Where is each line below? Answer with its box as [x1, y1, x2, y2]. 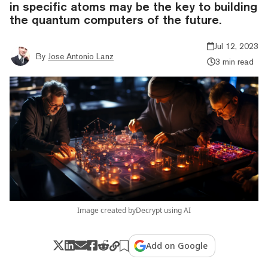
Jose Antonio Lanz [48, 51, 114, 61]
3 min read [215, 56, 254, 66]
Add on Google [146, 239, 208, 251]
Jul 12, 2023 [214, 41, 258, 51]
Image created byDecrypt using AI [77, 205, 191, 215]
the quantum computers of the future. [10, 12, 221, 26]
